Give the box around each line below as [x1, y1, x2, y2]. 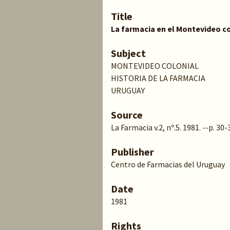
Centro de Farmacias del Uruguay [111, 159, 225, 169]
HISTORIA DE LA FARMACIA [111, 73, 205, 83]
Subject [111, 47, 146, 60]
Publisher [111, 145, 154, 158]
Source [111, 108, 143, 121]
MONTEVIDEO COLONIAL [111, 61, 199, 71]
